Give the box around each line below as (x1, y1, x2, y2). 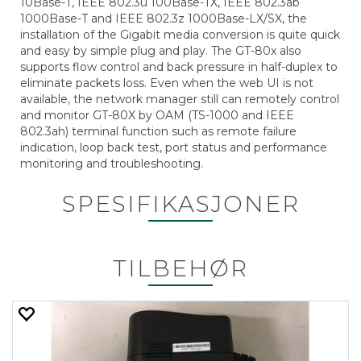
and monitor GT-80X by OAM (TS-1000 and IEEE (20, 108, 294, 122)
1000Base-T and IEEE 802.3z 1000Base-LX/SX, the (20, 11, 307, 26)
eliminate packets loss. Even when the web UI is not (20, 76, 313, 90)
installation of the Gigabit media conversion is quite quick (20, 27, 340, 42)
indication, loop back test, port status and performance (20, 140, 327, 155)
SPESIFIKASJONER (61, 190, 300, 218)
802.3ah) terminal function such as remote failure (20, 124, 297, 139)
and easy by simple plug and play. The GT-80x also (20, 44, 301, 58)
